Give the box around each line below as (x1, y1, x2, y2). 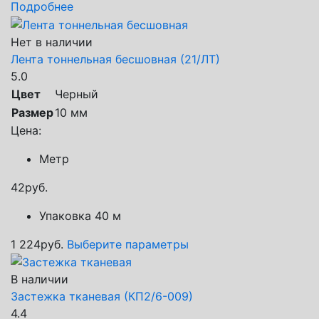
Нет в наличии (11, 34, 93, 49)
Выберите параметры (67, 236, 189, 251)
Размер (11, 105, 53, 120)
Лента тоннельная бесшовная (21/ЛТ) (11, 51, 220, 66)
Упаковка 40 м (39, 208, 121, 223)
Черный (55, 86, 98, 101)
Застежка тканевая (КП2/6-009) (11, 289, 193, 304)
